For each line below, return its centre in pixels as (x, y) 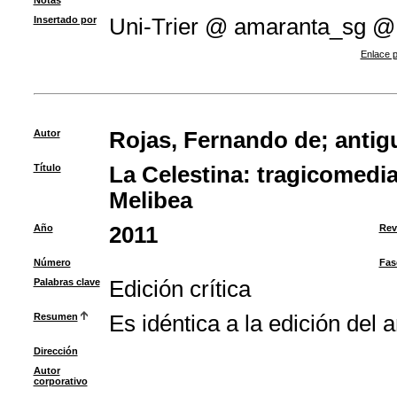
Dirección (55, 351)
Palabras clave (66, 282)
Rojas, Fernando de (214, 140)
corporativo (60, 381)
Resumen (55, 316)
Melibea (150, 200)
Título (47, 167)
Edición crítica (179, 289)
